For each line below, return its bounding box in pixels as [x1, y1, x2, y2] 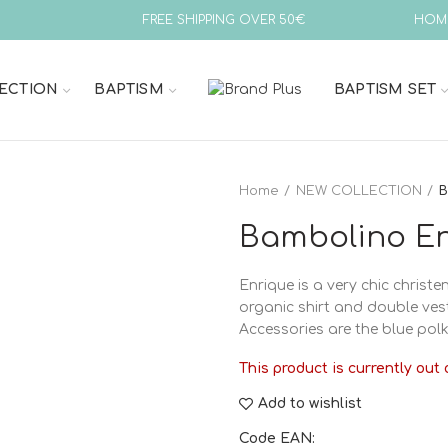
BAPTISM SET [334, 82, 437, 97]
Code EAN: [239, 431, 319, 446]
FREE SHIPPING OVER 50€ [143, 13, 305, 27]
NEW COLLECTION [296, 184, 422, 198]
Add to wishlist [258, 396, 362, 411]
